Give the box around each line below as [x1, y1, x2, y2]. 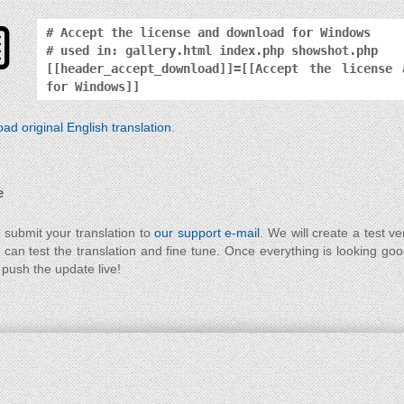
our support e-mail [154, 225, 261, 240]
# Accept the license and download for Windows [46, 25, 371, 40]
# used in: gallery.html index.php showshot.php [46, 43, 378, 58]
